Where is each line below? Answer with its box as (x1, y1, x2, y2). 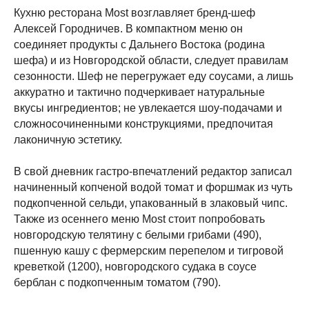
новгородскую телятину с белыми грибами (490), (14, 229, 261, 241)
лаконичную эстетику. (14, 134, 122, 146)
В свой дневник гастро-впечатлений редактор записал (14, 166, 292, 177)
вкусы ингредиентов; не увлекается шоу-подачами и (14, 102, 282, 114)
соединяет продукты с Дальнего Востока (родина (14, 39, 265, 50)
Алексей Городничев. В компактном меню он (14, 23, 243, 34)
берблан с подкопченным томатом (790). (14, 277, 221, 288)
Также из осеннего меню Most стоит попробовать (14, 213, 265, 225)
